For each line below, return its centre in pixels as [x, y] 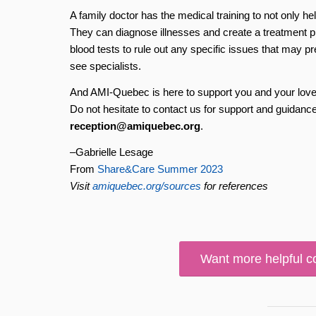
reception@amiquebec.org [135, 126]
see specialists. [105, 66]
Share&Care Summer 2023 [160, 169]
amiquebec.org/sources [146, 186]
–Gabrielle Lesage [111, 152]
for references [234, 186]
